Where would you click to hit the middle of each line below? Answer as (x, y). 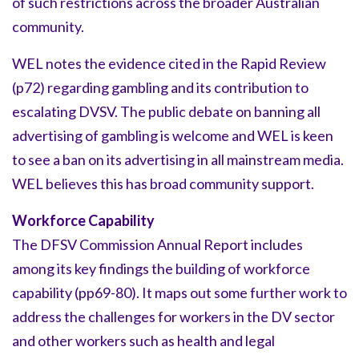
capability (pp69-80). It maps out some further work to (179, 293)
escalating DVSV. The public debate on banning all (166, 112)
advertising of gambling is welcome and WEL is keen (173, 136)
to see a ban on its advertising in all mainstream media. (178, 160)
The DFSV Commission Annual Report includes (157, 245)
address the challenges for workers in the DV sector (173, 317)
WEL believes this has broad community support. (163, 184)
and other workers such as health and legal (143, 341)
